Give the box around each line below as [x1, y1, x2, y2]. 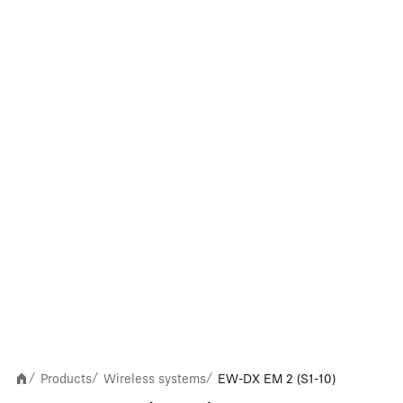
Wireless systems [103, 371, 206, 386]
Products [40, 371, 92, 386]
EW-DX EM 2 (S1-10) [218, 371, 336, 386]
